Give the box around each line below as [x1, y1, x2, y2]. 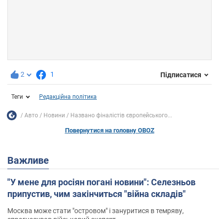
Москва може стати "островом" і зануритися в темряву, [7, 207, 184, 215]
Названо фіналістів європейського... [70, 111, 172, 119]
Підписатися [160, 70, 201, 79]
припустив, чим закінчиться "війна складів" [7, 189, 186, 199]
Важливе [14, 154, 49, 167]
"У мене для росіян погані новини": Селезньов [7, 177, 196, 188]
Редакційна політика [39, 93, 97, 101]
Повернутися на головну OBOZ [65, 127, 154, 134]
